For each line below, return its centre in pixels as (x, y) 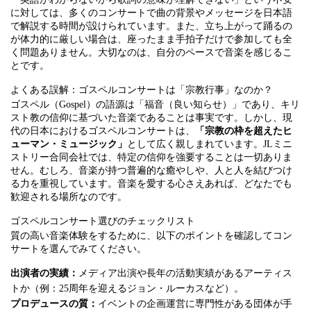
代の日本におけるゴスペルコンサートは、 (103, 131)
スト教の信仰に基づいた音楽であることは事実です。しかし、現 (151, 118)
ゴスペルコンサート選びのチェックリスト (103, 221)
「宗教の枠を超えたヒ (244, 131)
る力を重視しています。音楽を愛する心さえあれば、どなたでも (151, 184)
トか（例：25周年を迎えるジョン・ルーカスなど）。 (127, 288)
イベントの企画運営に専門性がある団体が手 (195, 304)
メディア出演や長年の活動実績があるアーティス (185, 273)
